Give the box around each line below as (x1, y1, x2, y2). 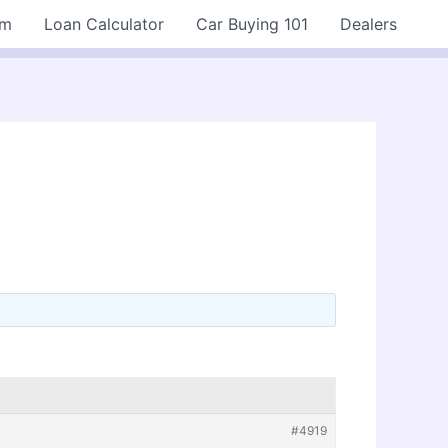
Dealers (340, 14, 397, 34)
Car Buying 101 (196, 14, 308, 34)
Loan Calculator (44, 14, 164, 34)
